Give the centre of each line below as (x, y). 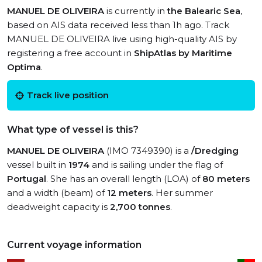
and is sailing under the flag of (156, 165)
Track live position (68, 95)
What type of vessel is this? (73, 130)
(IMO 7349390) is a (148, 151)
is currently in (136, 11)
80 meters (226, 179)
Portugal (27, 179)
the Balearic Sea (204, 11)
